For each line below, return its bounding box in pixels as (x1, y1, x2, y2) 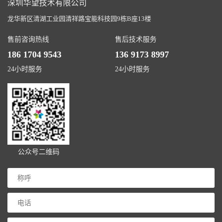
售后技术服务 (115, 35, 157, 43)
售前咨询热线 (7, 35, 49, 43)
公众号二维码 (17, 148, 59, 156)
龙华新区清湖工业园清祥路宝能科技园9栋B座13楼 (7, 14, 151, 22)
